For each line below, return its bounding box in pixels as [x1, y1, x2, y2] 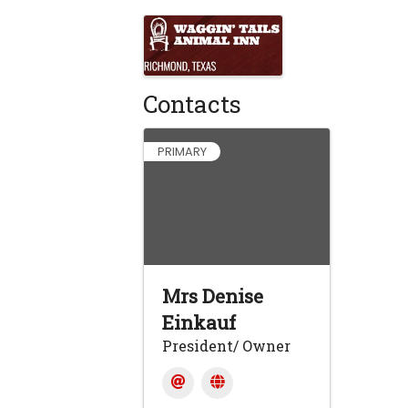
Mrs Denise [162, 283, 263, 310]
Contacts [143, 88, 241, 120]
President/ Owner [162, 336, 291, 356]
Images [142, 15, 225, 46]
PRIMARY [158, 144, 207, 160]
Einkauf [162, 310, 236, 336]
